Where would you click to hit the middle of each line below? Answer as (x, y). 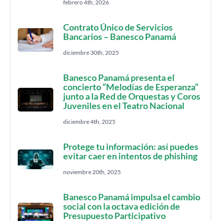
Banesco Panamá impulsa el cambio (132, 197)
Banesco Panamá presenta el (119, 77)
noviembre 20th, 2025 (92, 172)
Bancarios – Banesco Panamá (120, 37)
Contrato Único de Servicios (118, 27)
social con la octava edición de (122, 206)
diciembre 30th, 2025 (91, 53)
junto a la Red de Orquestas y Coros (132, 96)
